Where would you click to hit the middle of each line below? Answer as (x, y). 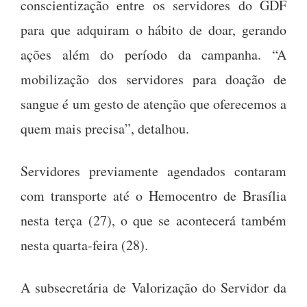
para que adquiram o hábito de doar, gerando (153, 30)
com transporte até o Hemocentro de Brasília (153, 196)
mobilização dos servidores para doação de (153, 79)
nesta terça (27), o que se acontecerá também (153, 221)
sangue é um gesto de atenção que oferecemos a (153, 104)
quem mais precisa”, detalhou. (105, 129)
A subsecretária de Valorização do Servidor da (153, 288)
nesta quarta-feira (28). (84, 245)
